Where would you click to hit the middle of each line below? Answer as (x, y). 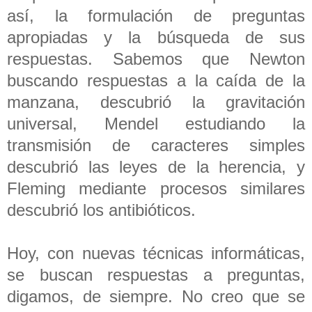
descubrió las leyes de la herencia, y (156, 166)
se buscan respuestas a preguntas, (156, 274)
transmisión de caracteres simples (156, 145)
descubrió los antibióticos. (104, 210)
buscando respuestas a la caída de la (156, 80)
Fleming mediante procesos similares (156, 188)
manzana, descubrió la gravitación (156, 102)
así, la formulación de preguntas (156, 15)
